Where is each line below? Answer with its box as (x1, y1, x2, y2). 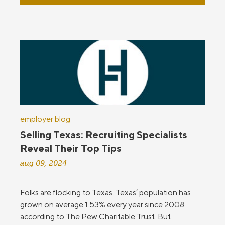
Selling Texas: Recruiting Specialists (20, 129, 187, 141)
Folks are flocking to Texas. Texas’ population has (20, 188, 191, 198)
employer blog (20, 114, 70, 124)
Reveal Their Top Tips (20, 142, 122, 154)
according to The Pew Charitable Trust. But (20, 212, 171, 222)
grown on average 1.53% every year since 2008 (20, 200, 184, 210)
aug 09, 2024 (20, 159, 67, 168)
